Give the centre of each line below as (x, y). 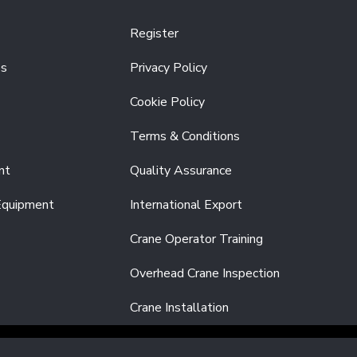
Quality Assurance (181, 171)
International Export (186, 205)
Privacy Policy (169, 68)
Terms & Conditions (185, 136)
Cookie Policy (168, 102)
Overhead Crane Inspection (205, 273)
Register (155, 33)
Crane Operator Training (197, 239)
